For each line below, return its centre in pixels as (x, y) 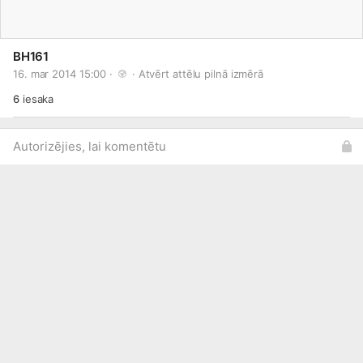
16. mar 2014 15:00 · (64, 74)
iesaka (36, 99)
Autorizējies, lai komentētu (90, 146)
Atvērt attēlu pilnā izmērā (201, 74)
